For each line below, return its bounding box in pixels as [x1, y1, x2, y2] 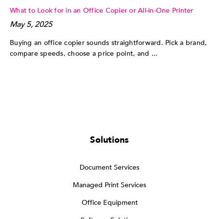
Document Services [80, 162, 139, 172]
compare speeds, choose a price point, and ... [10, 48, 158, 58]
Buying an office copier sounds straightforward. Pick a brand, [10, 38, 207, 47]
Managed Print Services [73, 180, 146, 190]
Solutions [90, 133, 129, 146]
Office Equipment [81, 197, 138, 207]
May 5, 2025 [10, 19, 52, 30]
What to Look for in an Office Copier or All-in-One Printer [10, 5, 194, 15]
